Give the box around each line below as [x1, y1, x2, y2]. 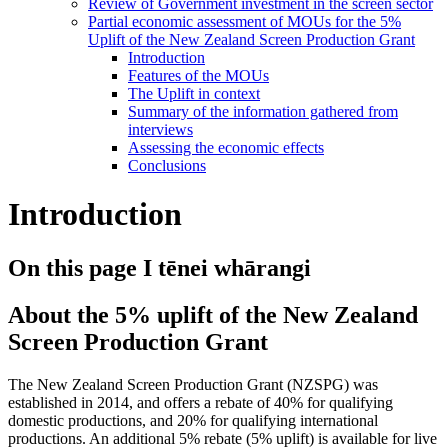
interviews [128, 120, 193, 138]
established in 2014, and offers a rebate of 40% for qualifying [8, 393, 393, 411]
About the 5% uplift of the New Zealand [8, 301, 418, 328]
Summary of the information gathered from [128, 102, 398, 120]
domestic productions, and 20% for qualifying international [8, 411, 378, 429]
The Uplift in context [128, 84, 260, 102]
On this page [8, 254, 137, 281]
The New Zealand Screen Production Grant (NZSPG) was [8, 375, 378, 393]
